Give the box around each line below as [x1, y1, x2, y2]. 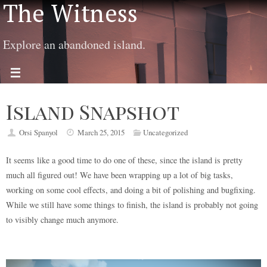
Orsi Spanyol [18, 127, 58, 138]
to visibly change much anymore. [6, 213, 119, 225]
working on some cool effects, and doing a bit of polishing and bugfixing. [6, 184, 256, 195]
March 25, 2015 [77, 127, 125, 138]
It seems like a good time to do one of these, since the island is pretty [6, 154, 243, 166]
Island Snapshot [6, 98, 179, 125]
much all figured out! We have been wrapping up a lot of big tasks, [6, 169, 233, 181]
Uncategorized [142, 127, 188, 138]
